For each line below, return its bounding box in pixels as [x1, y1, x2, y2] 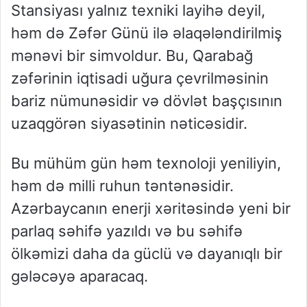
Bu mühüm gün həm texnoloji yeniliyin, [11, 154, 281, 173]
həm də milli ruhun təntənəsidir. [11, 177, 234, 195]
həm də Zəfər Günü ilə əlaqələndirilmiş [11, 24, 282, 42]
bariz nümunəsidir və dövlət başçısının [11, 92, 282, 110]
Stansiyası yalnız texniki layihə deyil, [11, 1, 265, 20]
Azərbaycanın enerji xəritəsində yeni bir [11, 199, 291, 218]
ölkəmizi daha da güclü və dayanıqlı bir [11, 245, 282, 263]
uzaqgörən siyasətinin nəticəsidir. [11, 114, 247, 133]
